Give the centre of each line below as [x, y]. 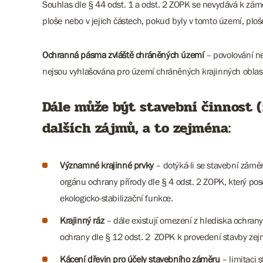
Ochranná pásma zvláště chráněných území [123, 55]
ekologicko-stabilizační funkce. [117, 198]
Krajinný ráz [82, 220]
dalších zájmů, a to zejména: [136, 128]
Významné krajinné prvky [107, 165]
